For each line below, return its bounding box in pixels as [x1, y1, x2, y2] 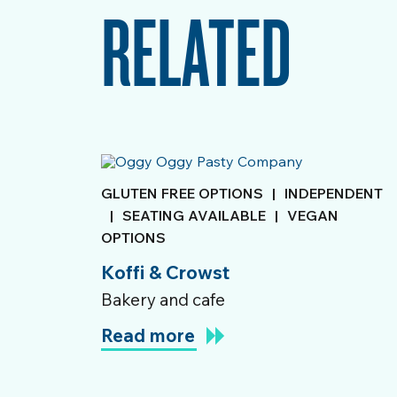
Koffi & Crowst [101, 261, 230, 284]
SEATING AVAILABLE [122, 206, 266, 224]
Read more [101, 324, 195, 346]
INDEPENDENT [284, 184, 383, 202]
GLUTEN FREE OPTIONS [101, 184, 263, 202]
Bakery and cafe [101, 289, 225, 310]
